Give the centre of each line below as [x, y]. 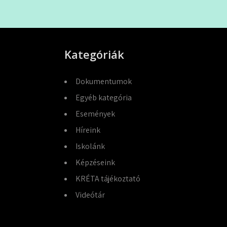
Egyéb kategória [103, 98]
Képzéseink [95, 162]
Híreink [88, 130]
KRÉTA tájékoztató [108, 179]
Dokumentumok [103, 81]
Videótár [90, 195]
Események [95, 114]
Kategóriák [94, 54]
